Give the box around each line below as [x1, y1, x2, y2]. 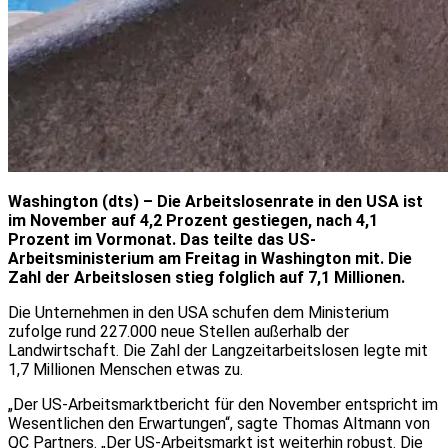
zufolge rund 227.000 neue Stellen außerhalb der [8, 321, 349, 341]
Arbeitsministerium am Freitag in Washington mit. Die [8, 248, 412, 268]
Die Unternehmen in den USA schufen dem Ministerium [8, 302, 389, 322]
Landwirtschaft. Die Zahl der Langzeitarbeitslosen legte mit [8, 340, 428, 360]
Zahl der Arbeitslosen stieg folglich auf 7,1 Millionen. [8, 267, 405, 287]
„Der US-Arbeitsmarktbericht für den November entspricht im [8, 394, 438, 414]
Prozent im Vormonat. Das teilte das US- [8, 229, 316, 249]
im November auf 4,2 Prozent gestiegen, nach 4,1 [8, 210, 378, 230]
